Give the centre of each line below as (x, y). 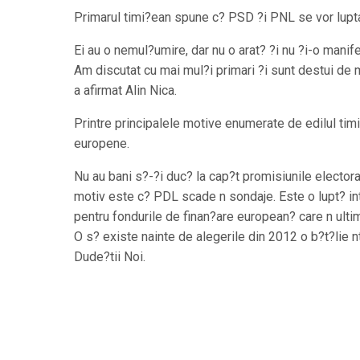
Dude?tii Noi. (110, 257)
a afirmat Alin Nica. (125, 90)
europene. (102, 143)
